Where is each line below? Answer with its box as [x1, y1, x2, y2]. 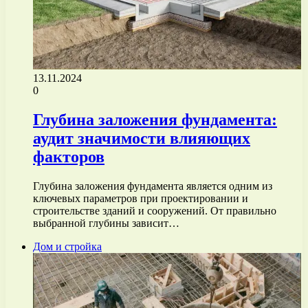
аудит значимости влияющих [33, 129, 250, 147]
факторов [33, 147, 104, 166]
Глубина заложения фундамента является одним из [33, 179, 272, 192]
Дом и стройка [33, 240, 102, 252]
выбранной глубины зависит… [33, 217, 179, 229]
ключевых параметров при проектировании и [33, 192, 248, 204]
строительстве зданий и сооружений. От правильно [33, 204, 276, 217]
